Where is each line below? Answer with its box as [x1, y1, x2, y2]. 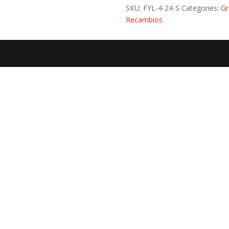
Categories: [181, 3, 221, 13]
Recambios [125, 14, 163, 25]
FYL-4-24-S [143, 3, 179, 13]
